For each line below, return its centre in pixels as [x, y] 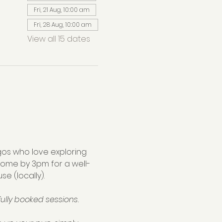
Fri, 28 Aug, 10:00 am [62, 25]
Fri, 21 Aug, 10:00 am [61, 10]
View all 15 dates [58, 39]
